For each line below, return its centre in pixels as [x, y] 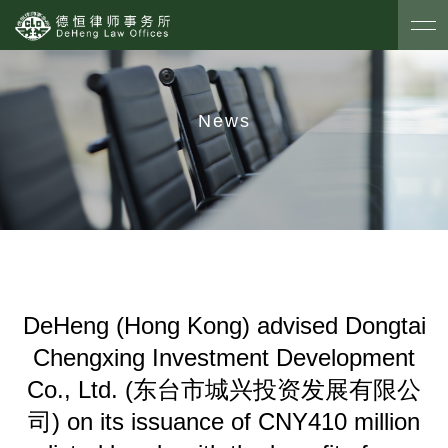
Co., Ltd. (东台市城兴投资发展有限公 [224, 389]
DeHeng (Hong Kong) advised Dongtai [224, 325]
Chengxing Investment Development [224, 357]
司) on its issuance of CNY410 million [224, 421]
